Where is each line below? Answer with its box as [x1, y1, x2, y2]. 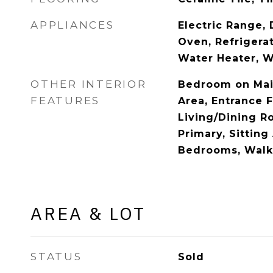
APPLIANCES [30, 19, 115, 31]
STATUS [30, 250, 82, 263]
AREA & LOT [30, 202, 146, 225]
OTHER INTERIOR [30, 78, 147, 90]
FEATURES [30, 94, 100, 107]
